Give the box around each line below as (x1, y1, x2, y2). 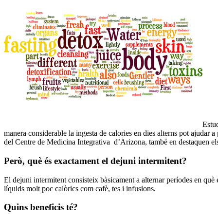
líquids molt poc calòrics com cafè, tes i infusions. (4, 184, 156, 193)
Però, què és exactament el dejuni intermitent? (4, 155, 187, 166)
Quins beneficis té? (4, 202, 78, 213)
